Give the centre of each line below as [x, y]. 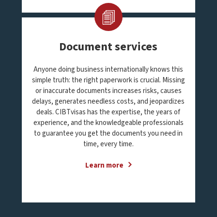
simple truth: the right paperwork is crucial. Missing [108, 80]
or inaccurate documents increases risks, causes [108, 91]
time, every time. [108, 144]
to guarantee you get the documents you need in [108, 133]
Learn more [105, 165]
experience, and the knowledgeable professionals [108, 123]
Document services [108, 47]
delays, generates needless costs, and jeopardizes [108, 101]
